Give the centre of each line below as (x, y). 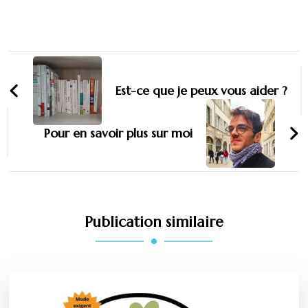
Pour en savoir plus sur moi (118, 133)
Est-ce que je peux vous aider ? (202, 91)
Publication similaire (154, 221)
